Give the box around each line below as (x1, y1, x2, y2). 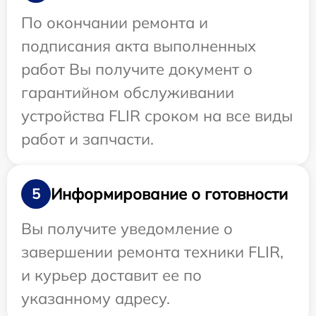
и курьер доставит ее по (21, 265, 202, 286)
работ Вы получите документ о (21, 59, 253, 80)
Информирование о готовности (51, 183, 288, 204)
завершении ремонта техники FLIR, (21, 242, 284, 262)
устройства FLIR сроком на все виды (21, 106, 293, 126)
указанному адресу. (21, 288, 170, 309)
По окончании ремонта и (21, 13, 208, 33)
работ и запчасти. (21, 129, 154, 150)
